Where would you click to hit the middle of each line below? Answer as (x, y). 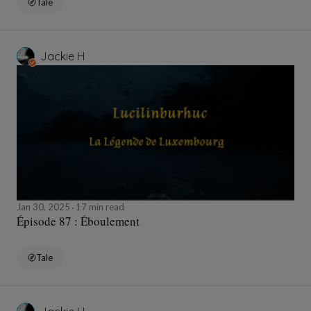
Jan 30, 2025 (44, 207)
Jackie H (62, 57)
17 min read (99, 207)
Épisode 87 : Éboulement (78, 221)
